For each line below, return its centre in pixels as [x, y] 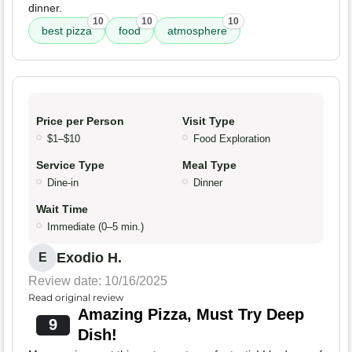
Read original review [76, 298]
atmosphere [197, 31]
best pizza [67, 31]
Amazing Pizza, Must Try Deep [191, 315]
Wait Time [62, 209]
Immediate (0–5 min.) [95, 227]
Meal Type [209, 165]
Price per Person [80, 121]
